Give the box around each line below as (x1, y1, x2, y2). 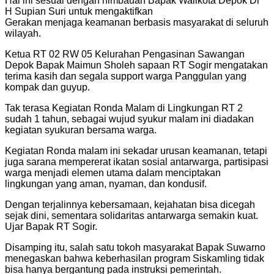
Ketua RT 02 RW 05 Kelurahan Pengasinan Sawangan (5, 49, 245, 60)
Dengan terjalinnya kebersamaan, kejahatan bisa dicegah (5, 199, 255, 210)
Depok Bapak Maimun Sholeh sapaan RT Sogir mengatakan (5, 60, 268, 71)
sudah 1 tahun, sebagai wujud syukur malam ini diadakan (5, 114, 254, 125)
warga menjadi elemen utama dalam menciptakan (5, 168, 221, 179)
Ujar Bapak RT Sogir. (5, 221, 97, 232)
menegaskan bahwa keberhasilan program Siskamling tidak (5, 253, 264, 264)
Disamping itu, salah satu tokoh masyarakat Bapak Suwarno (5, 242, 265, 253)
